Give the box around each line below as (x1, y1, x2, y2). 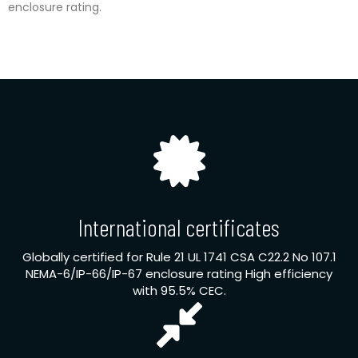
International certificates (78, 213, 280, 242)
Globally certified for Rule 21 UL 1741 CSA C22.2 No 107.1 (22, 249, 336, 266)
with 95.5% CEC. (132, 282, 226, 300)
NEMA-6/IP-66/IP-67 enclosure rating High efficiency (26, 265, 332, 283)
